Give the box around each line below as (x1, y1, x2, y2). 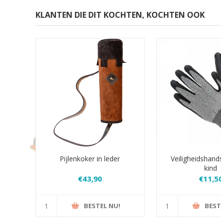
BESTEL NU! (84, 201, 121, 211)
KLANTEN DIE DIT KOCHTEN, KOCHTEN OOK (36, 9, 205, 20)
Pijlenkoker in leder (60, 153, 120, 163)
